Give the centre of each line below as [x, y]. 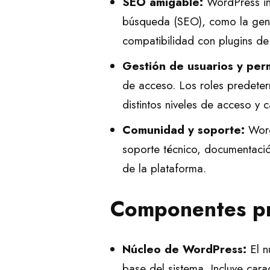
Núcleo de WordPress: [184, 249]
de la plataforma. [164, 168]
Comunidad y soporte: [184, 130]
